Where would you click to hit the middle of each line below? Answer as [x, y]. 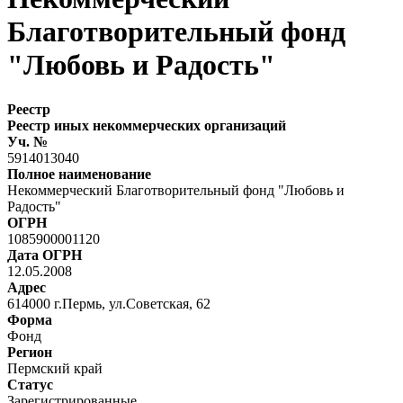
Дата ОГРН [45, 255]
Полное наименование [79, 174]
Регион [30, 352]
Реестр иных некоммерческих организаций [147, 125]
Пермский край [55, 368]
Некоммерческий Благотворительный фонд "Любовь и [176, 190]
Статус [30, 384]
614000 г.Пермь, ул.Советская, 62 [109, 303]
